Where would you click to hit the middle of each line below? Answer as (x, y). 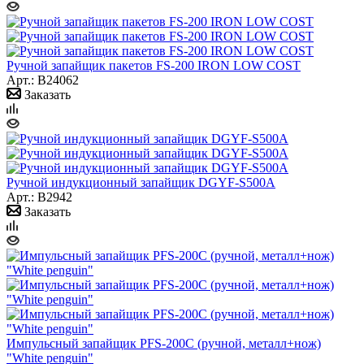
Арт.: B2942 (39, 197)
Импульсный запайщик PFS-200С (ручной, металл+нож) (164, 343)
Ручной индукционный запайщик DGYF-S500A (141, 182)
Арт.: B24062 (43, 80)
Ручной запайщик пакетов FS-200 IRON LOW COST (154, 65)
